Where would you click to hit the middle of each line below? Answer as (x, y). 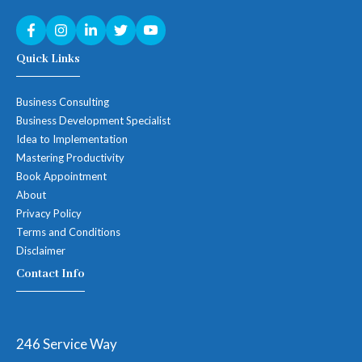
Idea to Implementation (72, 139)
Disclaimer (41, 250)
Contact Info (51, 274)
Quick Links (48, 59)
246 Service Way (67, 343)
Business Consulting (63, 101)
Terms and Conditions (68, 232)
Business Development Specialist (93, 120)
